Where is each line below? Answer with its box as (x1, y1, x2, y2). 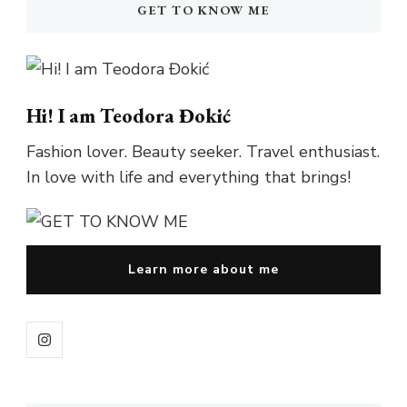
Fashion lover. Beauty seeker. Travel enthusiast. (26, 141, 380, 164)
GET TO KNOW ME (137, 2, 270, 19)
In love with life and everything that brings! (26, 166, 351, 189)
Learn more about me (128, 261, 279, 279)
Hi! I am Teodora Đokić (26, 103, 231, 130)
